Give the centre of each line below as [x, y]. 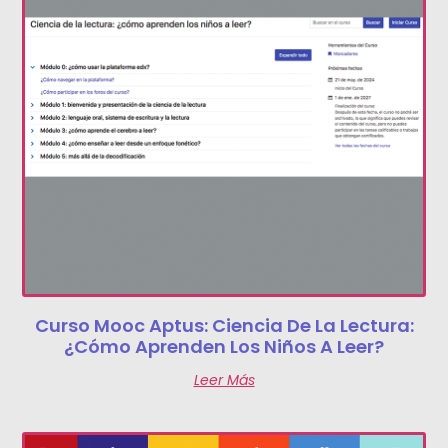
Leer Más [224, 379]
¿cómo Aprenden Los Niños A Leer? [224, 346]
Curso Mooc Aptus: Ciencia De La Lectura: [224, 325]
